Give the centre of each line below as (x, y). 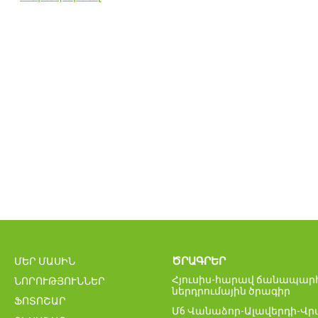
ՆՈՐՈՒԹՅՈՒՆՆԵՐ (60, 281)
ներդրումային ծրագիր (231, 291)
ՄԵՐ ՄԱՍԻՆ (45, 261)
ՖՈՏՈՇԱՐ (40, 301)
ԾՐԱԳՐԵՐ (199, 261)
